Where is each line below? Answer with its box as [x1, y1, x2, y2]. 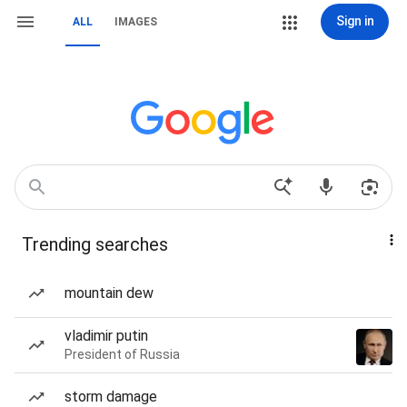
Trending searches [22, 233, 168, 255]
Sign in [335, 14, 374, 28]
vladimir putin [65, 327, 148, 344]
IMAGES [114, 15, 157, 28]
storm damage [65, 388, 157, 405]
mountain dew [65, 284, 154, 302]
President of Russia [65, 347, 180, 362]
